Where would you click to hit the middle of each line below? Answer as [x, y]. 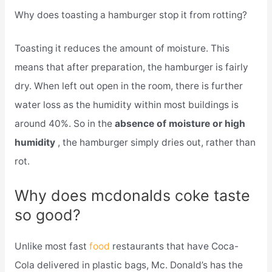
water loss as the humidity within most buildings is [126, 105]
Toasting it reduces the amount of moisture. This [122, 49]
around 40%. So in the [64, 124]
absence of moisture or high [180, 124]
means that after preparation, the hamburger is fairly [131, 67]
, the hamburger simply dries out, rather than [156, 143]
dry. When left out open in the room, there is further [128, 86]
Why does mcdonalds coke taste [132, 196]
